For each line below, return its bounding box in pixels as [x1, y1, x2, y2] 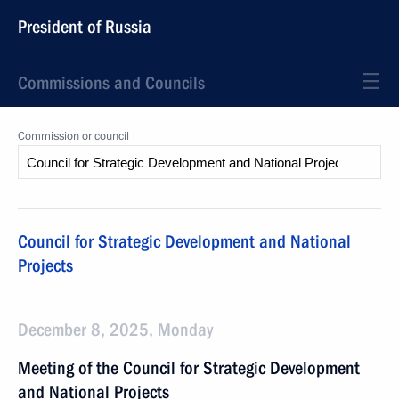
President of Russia [18, 16, 151, 37]
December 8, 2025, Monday [18, 319, 213, 340]
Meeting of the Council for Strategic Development [18, 357, 360, 379]
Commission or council [18, 128, 129, 144]
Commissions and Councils [18, 72, 205, 94]
